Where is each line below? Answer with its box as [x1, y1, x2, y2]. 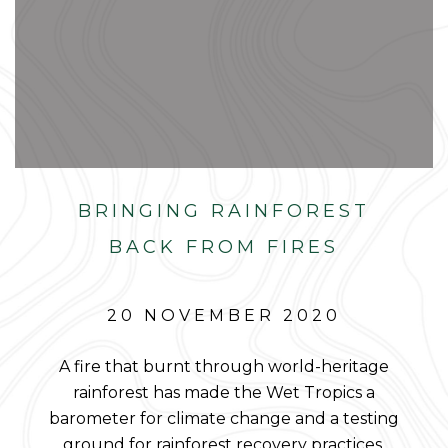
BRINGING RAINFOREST [78, 200, 370, 222]
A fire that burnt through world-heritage [59, 357, 389, 376]
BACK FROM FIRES [109, 236, 339, 258]
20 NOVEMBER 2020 [107, 306, 341, 325]
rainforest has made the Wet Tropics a [73, 383, 375, 402]
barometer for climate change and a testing [49, 409, 399, 428]
